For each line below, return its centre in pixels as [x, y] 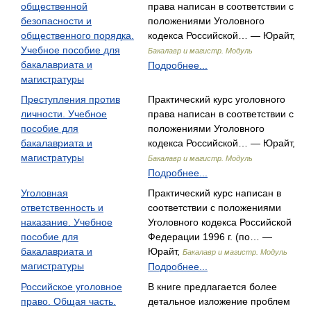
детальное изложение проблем [219, 301]
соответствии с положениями [215, 208]
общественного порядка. [77, 35]
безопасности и [56, 21]
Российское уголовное [72, 287]
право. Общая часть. [68, 301]
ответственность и [62, 208]
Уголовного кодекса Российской [220, 222]
